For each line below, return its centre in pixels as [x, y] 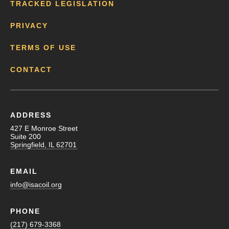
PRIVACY [29, 25]
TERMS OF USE [43, 47]
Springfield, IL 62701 [43, 144]
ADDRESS [31, 115]
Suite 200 [26, 136]
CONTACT [31, 69]
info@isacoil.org [36, 184]
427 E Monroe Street [44, 128]
